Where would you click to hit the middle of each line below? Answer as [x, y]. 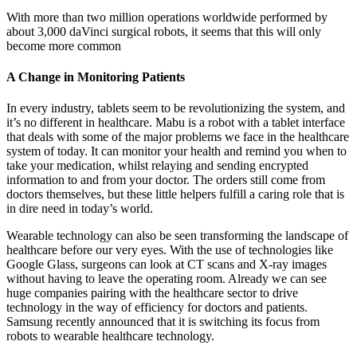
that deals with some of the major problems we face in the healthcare [178, 137]
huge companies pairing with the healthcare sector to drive [152, 293]
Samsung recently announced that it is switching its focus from [163, 322]
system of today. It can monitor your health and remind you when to [177, 151]
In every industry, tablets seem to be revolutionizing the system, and [176, 108]
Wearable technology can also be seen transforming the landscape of [177, 236]
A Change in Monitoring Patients [96, 77]
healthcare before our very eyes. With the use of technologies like [170, 250]
